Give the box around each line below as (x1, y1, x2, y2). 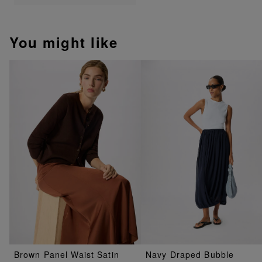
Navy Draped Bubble (146, 249, 235, 261)
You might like (9, 32, 118, 52)
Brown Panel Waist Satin (14, 249, 119, 261)
